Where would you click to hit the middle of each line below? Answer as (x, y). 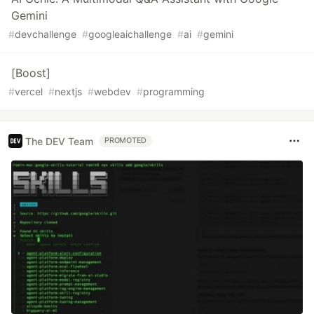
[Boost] (31, 73)
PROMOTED (126, 141)
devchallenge (46, 34)
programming (174, 92)
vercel (29, 92)
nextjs (68, 92)
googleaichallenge (130, 34)
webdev (112, 92)
